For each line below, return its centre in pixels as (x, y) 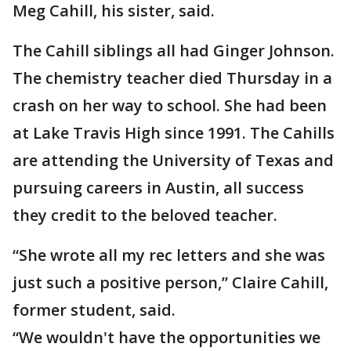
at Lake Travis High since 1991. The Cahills (174, 133)
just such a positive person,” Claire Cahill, (170, 282)
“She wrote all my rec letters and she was (169, 255)
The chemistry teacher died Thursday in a (172, 78)
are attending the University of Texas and (173, 160)
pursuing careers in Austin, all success (158, 188)
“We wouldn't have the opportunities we (166, 337)
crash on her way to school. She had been (170, 105)
